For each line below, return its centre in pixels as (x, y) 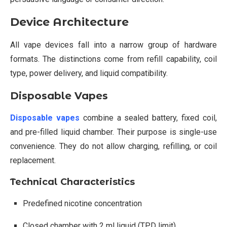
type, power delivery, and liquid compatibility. (89, 73)
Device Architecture (69, 22)
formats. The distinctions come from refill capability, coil (113, 59)
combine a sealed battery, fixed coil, (148, 118)
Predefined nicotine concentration (82, 203)
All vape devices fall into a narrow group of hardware (113, 45)
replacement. (33, 160)
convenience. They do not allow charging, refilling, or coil (113, 146)
